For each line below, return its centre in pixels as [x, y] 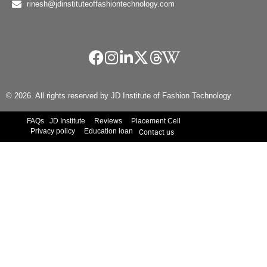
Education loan [108, 131]
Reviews [108, 121]
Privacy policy [53, 131]
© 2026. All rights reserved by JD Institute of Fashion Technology [119, 95]
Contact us [156, 132]
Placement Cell [156, 121]
